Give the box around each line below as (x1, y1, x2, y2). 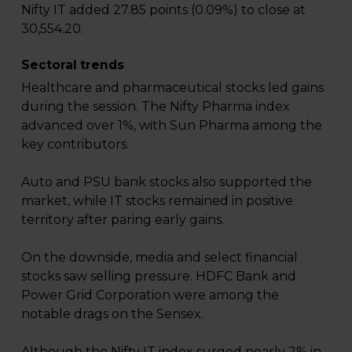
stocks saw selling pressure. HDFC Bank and (20, 268, 296, 284)
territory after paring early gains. (20, 211, 224, 227)
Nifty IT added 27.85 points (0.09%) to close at (20, 2, 306, 17)
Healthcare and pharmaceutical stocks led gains (20, 79, 324, 95)
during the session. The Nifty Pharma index (20, 98, 290, 114)
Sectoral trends (20, 57, 124, 72)
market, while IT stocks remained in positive (20, 192, 293, 208)
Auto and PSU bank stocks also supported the (20, 174, 312, 189)
